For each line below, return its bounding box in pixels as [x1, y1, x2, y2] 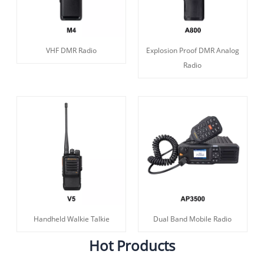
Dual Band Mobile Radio [153, 214, 232, 225]
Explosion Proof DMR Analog [146, 45, 239, 56]
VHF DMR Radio [46, 45, 97, 56]
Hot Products [89, 235, 175, 255]
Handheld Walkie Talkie [33, 214, 110, 225]
